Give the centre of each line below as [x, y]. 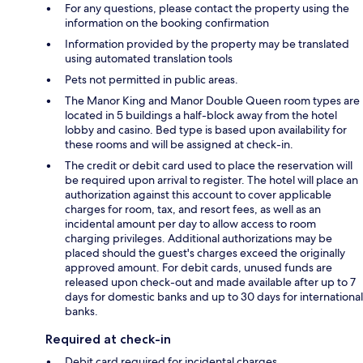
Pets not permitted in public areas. [152, 80]
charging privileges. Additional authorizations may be [199, 239]
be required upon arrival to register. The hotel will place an [211, 180]
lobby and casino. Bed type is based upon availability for [206, 130]
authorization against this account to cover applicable [198, 195]
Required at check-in [108, 340]
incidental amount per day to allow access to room [190, 224]
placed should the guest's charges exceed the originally [205, 253]
